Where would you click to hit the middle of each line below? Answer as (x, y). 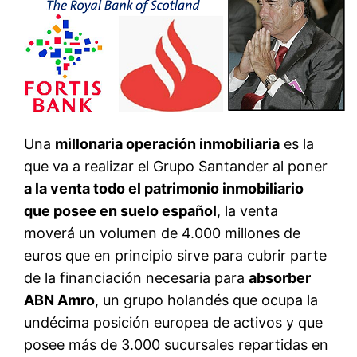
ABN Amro (60, 300)
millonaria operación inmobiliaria (168, 143)
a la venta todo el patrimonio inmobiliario (164, 188)
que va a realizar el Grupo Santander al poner (176, 166)
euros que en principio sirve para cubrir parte (176, 255)
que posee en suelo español (121, 210)
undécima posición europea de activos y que (174, 322)
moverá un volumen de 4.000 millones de (163, 233)
